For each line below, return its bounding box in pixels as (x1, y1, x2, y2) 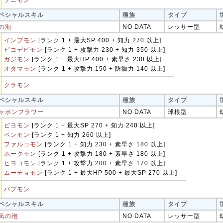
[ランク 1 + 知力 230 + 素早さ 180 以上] (43, 141, 165, 148)
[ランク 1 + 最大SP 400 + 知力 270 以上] (36, 37, 161, 44)
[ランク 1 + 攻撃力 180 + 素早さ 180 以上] (36, 150, 165, 157)
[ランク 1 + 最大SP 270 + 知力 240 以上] (30, 122, 155, 129)
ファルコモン (4, 141, 43, 148)
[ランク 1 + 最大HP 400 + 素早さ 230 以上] (30, 56, 162, 63)
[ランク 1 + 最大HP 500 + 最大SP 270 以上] (43, 169, 177, 176)
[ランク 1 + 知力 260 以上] (30, 131, 111, 138)
